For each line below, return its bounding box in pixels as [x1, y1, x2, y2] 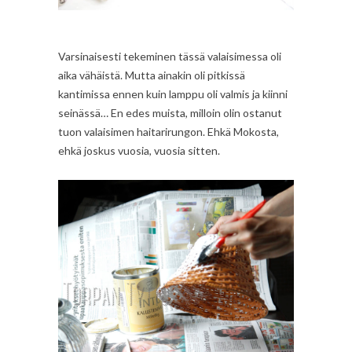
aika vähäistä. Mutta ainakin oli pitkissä [58, 68, 245, 82]
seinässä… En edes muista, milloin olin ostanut [58, 106, 282, 120]
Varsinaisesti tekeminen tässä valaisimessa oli [58, 49, 281, 64]
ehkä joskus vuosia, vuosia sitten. [58, 144, 220, 158]
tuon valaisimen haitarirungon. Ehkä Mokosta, [58, 125, 279, 139]
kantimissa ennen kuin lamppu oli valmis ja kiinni [58, 87, 288, 101]
